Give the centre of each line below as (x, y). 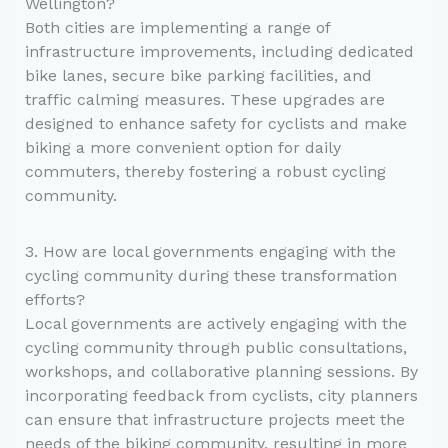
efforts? (54, 299)
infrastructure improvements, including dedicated (219, 51)
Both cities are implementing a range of (177, 27)
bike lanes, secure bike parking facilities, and (198, 75)
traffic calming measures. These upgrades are (204, 99)
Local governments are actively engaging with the (215, 323)
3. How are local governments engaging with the (210, 251)
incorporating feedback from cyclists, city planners (221, 395)
